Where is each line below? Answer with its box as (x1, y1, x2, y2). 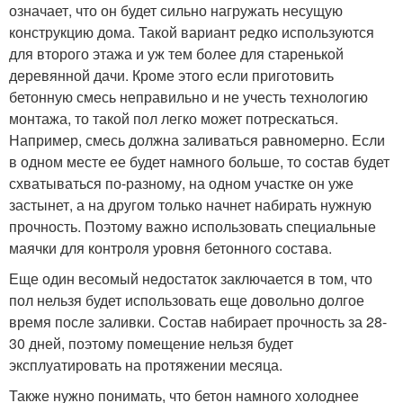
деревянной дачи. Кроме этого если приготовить (9, 64, 334, 85)
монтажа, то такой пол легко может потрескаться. (9, 107, 338, 129)
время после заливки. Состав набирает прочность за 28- (9, 310, 387, 332)
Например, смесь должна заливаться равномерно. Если (9, 129, 385, 150)
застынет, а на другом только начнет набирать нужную (9, 193, 372, 215)
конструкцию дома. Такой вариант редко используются (9, 21, 374, 42)
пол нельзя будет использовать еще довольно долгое (9, 289, 364, 310)
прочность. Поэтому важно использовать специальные (9, 215, 376, 237)
